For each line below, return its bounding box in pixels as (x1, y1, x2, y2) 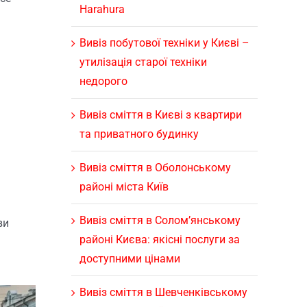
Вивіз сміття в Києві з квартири (79, 108, 242, 121)
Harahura (79, 2, 125, 16)
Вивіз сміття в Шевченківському (79, 285, 247, 299)
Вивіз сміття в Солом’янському (79, 213, 241, 227)
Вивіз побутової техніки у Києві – (79, 36, 249, 49)
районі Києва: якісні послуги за (79, 232, 240, 246)
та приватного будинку (79, 127, 199, 140)
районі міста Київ (79, 180, 169, 193)
